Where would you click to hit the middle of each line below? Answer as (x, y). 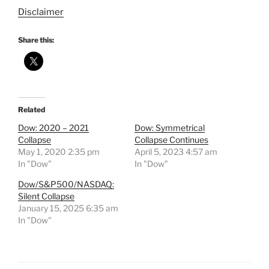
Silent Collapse (46, 196)
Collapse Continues (171, 140)
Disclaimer (41, 12)
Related (32, 110)
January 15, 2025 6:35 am (68, 208)
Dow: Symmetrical (170, 128)
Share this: (36, 40)
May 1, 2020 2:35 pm (59, 152)
